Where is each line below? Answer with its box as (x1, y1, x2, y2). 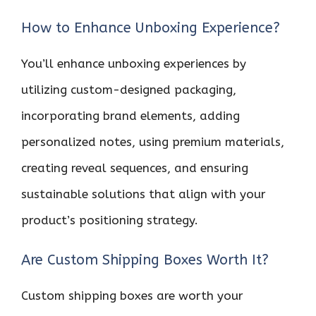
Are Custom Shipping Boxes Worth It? (21, 251, 269, 268)
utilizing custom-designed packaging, (21, 83, 236, 97)
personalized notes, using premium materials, (21, 135, 284, 149)
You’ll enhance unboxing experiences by (21, 56, 246, 71)
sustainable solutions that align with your (21, 187, 266, 201)
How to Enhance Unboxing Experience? (21, 20, 280, 36)
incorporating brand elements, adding (21, 109, 240, 123)
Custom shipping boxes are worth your (21, 288, 243, 303)
